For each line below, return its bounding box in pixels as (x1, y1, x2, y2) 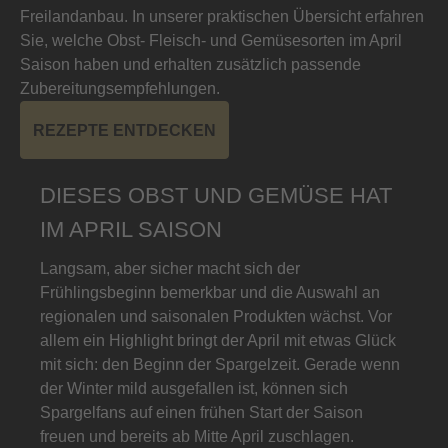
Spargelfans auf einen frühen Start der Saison (40, 403, 363, 421)
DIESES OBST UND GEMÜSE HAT (40, 182, 392, 208)
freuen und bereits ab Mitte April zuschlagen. (40, 427, 354, 445)
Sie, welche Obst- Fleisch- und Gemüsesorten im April (20, 31, 402, 49)
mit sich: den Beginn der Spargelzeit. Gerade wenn (40, 355, 400, 373)
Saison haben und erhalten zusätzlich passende (20, 55, 361, 73)
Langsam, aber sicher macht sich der (40, 259, 300, 277)
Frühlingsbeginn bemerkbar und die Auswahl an (40, 283, 380, 301)
